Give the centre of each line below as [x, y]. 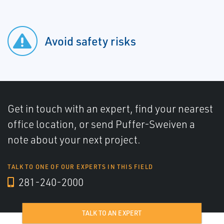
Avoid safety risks [90, 41]
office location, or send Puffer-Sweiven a [101, 124]
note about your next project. [74, 140]
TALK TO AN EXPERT [112, 213]
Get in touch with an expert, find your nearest [110, 109]
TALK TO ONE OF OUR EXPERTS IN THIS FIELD [80, 167]
